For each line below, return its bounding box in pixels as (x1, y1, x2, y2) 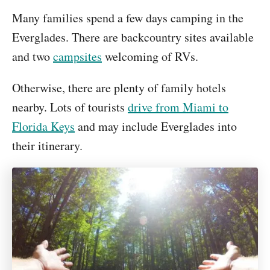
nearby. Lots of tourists (12, 99, 128, 115)
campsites (53, 48, 102, 64)
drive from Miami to (128, 99, 228, 115)
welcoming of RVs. (102, 48, 198, 64)
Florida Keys (12, 118, 75, 134)
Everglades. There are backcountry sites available (12, 29, 254, 45)
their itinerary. (12, 137, 83, 154)
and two (12, 48, 53, 64)
